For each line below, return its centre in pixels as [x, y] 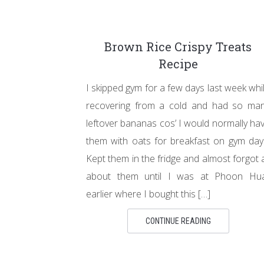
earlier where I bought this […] [148, 194]
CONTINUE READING [178, 221]
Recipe [178, 63]
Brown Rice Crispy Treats [178, 46]
